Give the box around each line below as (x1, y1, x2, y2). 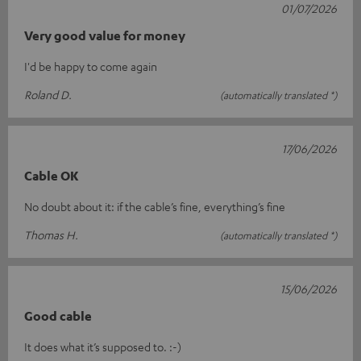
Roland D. (24, 86, 72, 102)
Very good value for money (24, 27, 185, 44)
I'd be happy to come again (24, 58, 157, 73)
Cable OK (24, 167, 78, 184)
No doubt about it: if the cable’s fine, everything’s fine (24, 198, 285, 214)
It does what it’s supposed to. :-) (24, 338, 181, 354)
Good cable (24, 307, 92, 324)
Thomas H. (24, 226, 78, 242)
